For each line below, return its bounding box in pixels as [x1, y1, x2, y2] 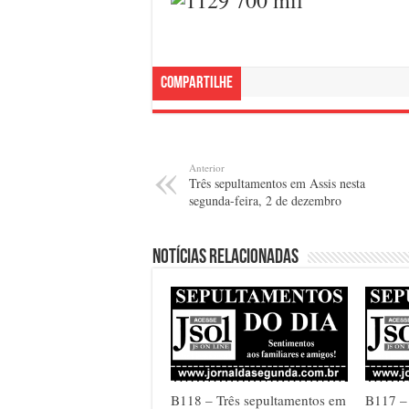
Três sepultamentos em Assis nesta [189, 174, 365, 193]
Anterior [189, 161, 225, 175]
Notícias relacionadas [152, 247, 299, 269]
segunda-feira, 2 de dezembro [189, 192, 341, 210]
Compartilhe [161, 75, 233, 93]
